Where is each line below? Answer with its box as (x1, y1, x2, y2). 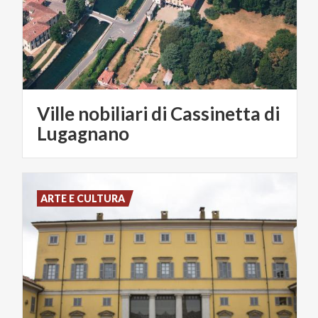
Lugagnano (37, 121, 129, 145)
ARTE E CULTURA (40, 192, 126, 204)
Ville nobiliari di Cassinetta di (37, 102, 280, 125)
